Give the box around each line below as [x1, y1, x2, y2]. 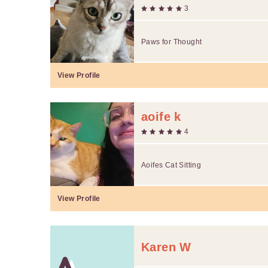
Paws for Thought [141, 37, 202, 46]
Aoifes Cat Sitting [141, 160, 202, 169]
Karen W [141, 240, 191, 254]
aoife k [141, 109, 181, 123]
